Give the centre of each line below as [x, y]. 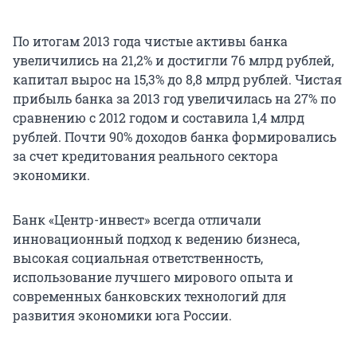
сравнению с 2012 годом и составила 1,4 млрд [159, 117]
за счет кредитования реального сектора [145, 155]
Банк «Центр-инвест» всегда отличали [137, 219]
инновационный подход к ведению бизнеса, [156, 238]
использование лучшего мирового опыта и [153, 277]
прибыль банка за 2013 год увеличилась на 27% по [175, 98]
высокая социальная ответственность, [138, 257]
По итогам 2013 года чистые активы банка [150, 41]
